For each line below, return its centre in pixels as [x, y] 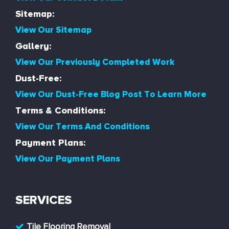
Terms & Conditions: [60, 111]
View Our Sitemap [53, 30]
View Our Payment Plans [68, 159]
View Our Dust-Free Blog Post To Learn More [111, 95]
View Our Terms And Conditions [83, 127]
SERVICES [44, 200]
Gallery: [33, 46]
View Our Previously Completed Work [95, 62]
